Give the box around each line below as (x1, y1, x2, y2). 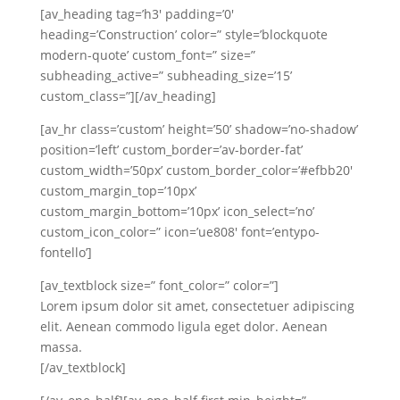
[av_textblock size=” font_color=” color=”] (39, 277, 279, 294)
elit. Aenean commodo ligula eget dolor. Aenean (39, 318, 328, 335)
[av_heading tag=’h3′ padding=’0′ (39, 5, 234, 22)
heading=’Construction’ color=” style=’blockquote (39, 26, 328, 43)
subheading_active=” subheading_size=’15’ (39, 67, 292, 84)
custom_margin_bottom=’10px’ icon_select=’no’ (39, 203, 314, 220)
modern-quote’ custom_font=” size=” (39, 46, 255, 63)
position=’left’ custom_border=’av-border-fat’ (39, 141, 303, 158)
